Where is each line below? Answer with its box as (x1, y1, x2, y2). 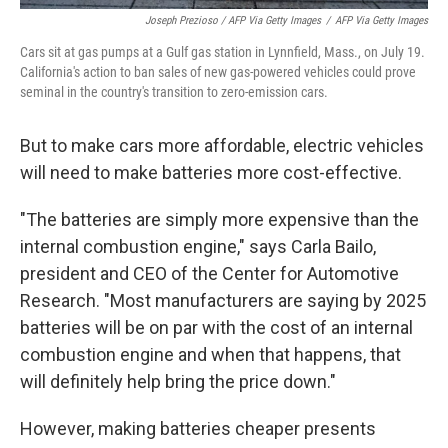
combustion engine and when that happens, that (20, 344, 401, 365)
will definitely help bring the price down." (20, 371, 336, 392)
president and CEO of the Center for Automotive (20, 263, 399, 284)
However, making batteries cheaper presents (20, 418, 376, 439)
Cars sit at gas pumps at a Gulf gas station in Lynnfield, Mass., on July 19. (20, 44, 425, 60)
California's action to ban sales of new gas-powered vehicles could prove (20, 64, 416, 80)
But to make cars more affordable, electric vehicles (20, 135, 424, 156)
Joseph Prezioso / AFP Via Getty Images (145, 14, 321, 27)
